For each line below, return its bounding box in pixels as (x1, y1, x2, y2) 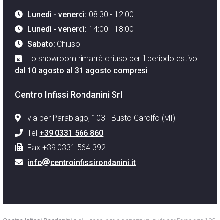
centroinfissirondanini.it (50, 158, 136, 167)
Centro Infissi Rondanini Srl (15, 89, 122, 100)
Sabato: (27, 39, 55, 49)
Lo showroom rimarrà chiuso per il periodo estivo (27, 54, 198, 64)
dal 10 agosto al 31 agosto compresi (15, 66, 148, 76)
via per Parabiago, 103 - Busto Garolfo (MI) (27, 113, 176, 123)
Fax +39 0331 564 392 (27, 143, 106, 153)
